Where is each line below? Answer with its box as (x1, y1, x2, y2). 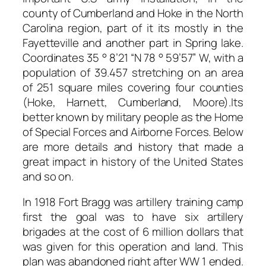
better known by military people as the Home (23, 109, 243, 125)
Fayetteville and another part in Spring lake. (23, 34, 243, 50)
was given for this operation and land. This (23, 239, 243, 255)
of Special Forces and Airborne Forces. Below (23, 123, 243, 140)
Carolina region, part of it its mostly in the (23, 20, 243, 36)
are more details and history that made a (23, 138, 243, 154)
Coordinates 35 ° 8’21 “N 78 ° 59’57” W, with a (23, 49, 243, 65)
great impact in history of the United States (23, 153, 243, 169)
